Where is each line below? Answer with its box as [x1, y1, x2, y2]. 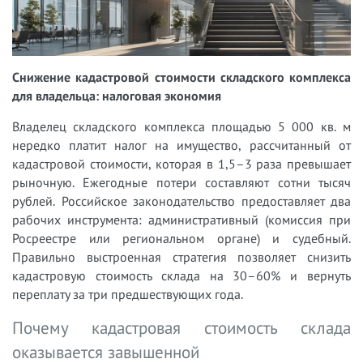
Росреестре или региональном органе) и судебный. [12, 229, 351, 246]
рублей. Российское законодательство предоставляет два [12, 192, 351, 209]
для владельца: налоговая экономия [12, 87, 221, 104]
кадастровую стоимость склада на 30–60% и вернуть [12, 267, 351, 284]
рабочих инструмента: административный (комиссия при [12, 211, 351, 228]
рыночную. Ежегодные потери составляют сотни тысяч [12, 173, 351, 190]
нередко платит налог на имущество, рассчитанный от [12, 136, 351, 153]
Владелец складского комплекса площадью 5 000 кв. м [12, 117, 351, 135]
